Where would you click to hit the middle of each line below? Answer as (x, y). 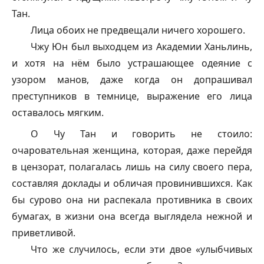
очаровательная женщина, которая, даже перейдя (132, 150)
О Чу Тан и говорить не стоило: (141, 134)
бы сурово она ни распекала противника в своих (132, 200)
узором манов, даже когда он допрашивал (132, 80)
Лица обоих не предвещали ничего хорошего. (138, 30)
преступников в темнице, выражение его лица (132, 96)
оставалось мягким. (58, 113)
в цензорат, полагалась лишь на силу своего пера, (132, 167)
